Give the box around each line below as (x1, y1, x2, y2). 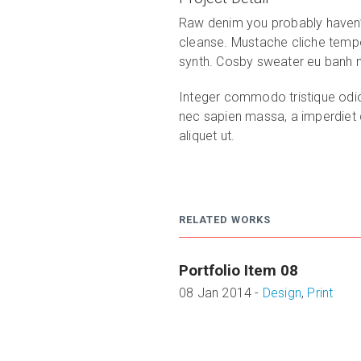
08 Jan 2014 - (179, 285, 263, 301)
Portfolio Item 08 (179, 261, 298, 280)
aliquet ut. (179, 128, 235, 143)
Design (262, 285, 302, 301)
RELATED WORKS (179, 214, 271, 226)
